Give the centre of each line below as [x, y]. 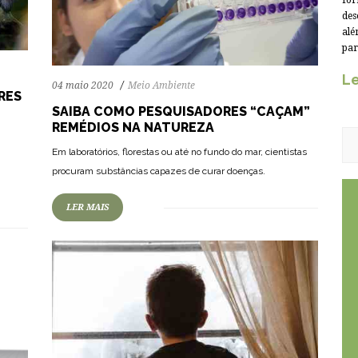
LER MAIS [88, 207]
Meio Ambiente [161, 85]
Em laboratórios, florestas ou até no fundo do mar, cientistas [179, 151]
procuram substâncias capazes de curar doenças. [159, 171]
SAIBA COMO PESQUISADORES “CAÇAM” [181, 111]
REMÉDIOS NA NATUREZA [133, 127]
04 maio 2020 [83, 85]
